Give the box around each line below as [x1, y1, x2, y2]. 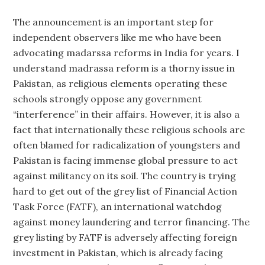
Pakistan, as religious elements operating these [13, 77, 228, 89]
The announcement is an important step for [13, 16, 214, 28]
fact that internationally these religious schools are [13, 124, 245, 135]
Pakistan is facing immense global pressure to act [13, 154, 238, 166]
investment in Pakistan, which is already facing [13, 247, 224, 258]
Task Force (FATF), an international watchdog [13, 201, 222, 212]
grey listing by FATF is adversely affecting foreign [13, 231, 238, 243]
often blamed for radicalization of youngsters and [13, 139, 241, 151]
